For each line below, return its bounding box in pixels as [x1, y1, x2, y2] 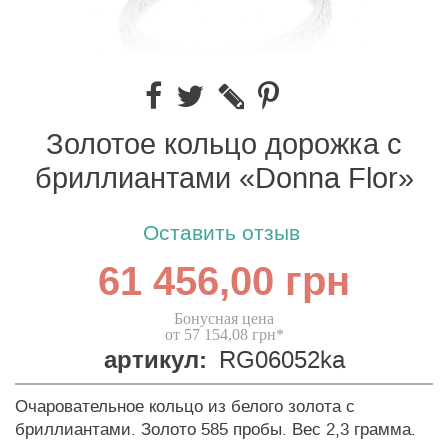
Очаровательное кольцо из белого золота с [15, 396, 355, 418]
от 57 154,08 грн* [164, 326, 284, 344]
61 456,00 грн [98, 254, 350, 312]
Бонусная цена [174, 310, 274, 328]
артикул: [103, 343, 207, 379]
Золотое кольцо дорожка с [46, 126, 402, 164]
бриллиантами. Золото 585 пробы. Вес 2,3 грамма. [15, 419, 416, 441]
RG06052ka [218, 344, 345, 377]
